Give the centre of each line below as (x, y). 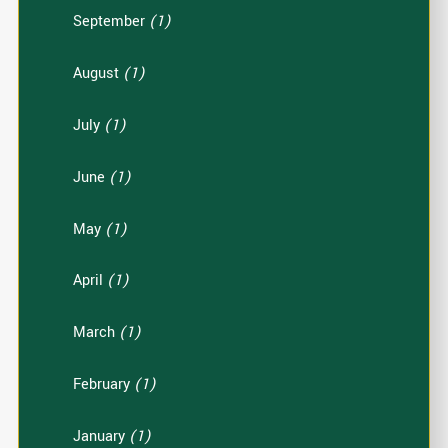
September (111, 22)
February (104, 384)
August (98, 74)
